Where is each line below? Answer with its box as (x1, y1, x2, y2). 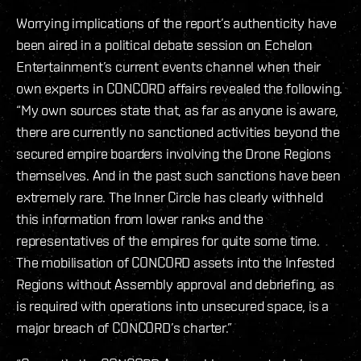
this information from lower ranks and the (16, 210, 263, 228)
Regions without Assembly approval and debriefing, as (16, 276, 334, 293)
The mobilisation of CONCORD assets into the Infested (16, 254, 334, 272)
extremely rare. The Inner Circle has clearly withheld (16, 189, 323, 206)
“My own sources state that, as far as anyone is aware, (16, 102, 339, 119)
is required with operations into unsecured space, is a (16, 297, 330, 315)
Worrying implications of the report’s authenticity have (16, 15, 338, 32)
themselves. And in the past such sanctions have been (16, 167, 341, 185)
